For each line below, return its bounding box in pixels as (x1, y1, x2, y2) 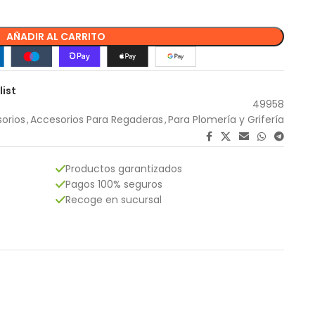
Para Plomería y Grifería (168, 112, 284, 127)
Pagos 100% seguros (65, 176, 162, 191)
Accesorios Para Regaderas (30, 112, 163, 127)
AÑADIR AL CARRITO (6, 30, 105, 44)
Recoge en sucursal (65, 192, 162, 207)
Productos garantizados (65, 161, 182, 176)
